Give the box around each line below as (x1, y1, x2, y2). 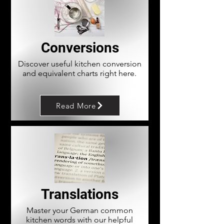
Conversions (40, 39, 119, 56)
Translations (41, 186, 118, 202)
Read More (56, 100, 96, 110)
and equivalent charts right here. (22, 68, 136, 78)
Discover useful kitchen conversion (17, 59, 141, 68)
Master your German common (26, 205, 133, 215)
